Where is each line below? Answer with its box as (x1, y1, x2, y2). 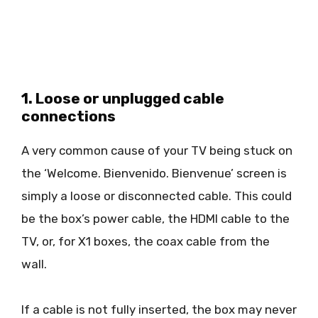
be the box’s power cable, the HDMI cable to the (21, 211, 290, 226)
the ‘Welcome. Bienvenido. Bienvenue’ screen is (21, 165, 287, 180)
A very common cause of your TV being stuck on (21, 143, 292, 158)
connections (21, 106, 116, 125)
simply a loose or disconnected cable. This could (21, 188, 292, 203)
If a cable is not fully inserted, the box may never (21, 302, 297, 317)
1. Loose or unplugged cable (21, 89, 224, 107)
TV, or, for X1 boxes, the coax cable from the (21, 234, 270, 248)
